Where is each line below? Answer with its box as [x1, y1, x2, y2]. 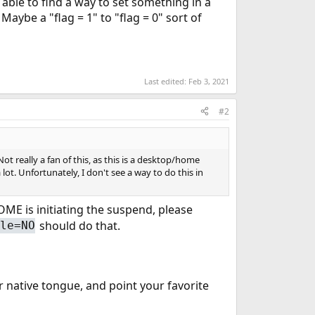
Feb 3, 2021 [188, 75, 229, 86]
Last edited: [143, 75, 188, 86]
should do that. [36, 217, 120, 233]
